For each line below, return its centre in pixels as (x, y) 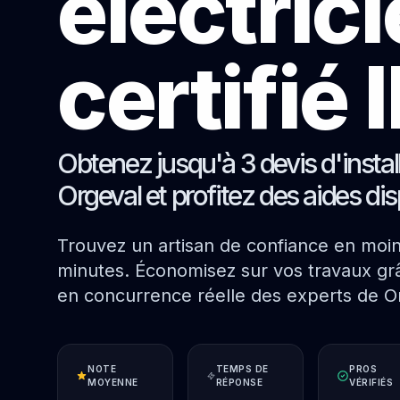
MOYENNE (113, 382)
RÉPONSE (239, 382)
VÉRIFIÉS (371, 382)
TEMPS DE (242, 369)
